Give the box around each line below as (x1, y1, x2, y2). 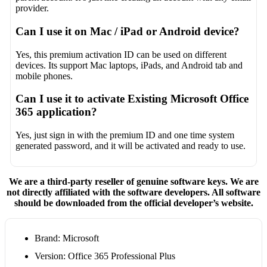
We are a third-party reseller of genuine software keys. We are (8, 176, 259, 187)
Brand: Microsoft (34, 233, 99, 244)
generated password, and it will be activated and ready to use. (15, 141, 246, 151)
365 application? (15, 105, 98, 119)
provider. (15, 3, 49, 14)
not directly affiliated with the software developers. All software (7, 187, 260, 197)
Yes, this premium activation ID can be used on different (15, 49, 227, 60)
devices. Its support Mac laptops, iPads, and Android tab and (15, 60, 243, 70)
